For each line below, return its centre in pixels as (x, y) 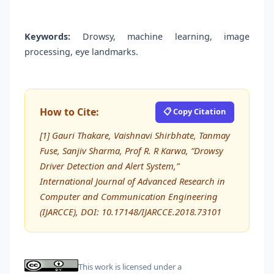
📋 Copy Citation (195, 111)
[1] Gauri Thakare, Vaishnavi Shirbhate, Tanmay (135, 135)
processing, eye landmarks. (81, 52)
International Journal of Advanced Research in (132, 181)
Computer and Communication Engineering (129, 196)
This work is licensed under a (130, 267)
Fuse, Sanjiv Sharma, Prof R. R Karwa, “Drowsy (131, 150)
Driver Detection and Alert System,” (109, 165)
